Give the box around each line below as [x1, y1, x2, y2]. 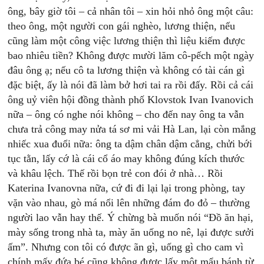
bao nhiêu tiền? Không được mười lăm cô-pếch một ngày [8, 49, 255, 61]
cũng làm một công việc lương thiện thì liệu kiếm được [8, 35, 246, 47]
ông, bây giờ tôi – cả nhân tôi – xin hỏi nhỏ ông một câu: [8, 5, 254, 17]
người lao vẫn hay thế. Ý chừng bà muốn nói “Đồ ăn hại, [8, 212, 254, 223]
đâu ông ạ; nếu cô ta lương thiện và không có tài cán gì [8, 64, 245, 76]
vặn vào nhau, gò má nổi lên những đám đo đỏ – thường [8, 197, 250, 209]
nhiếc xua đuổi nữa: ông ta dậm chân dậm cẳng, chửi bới [8, 138, 253, 150]
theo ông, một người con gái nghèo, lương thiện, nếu [8, 20, 236, 32]
